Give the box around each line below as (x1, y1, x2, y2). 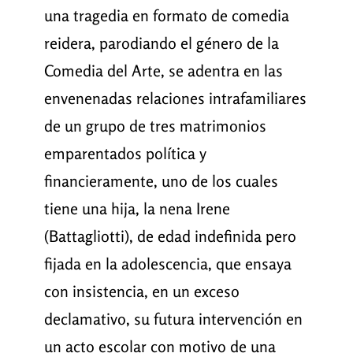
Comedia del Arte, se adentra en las (43, 61, 283, 81)
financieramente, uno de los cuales (43, 171, 278, 191)
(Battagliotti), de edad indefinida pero (43, 226, 296, 247)
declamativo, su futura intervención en (43, 309, 303, 329)
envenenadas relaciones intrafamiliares (43, 88, 307, 109)
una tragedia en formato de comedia (43, 6, 289, 26)
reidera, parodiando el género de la (43, 33, 279, 54)
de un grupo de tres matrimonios (43, 116, 266, 136)
